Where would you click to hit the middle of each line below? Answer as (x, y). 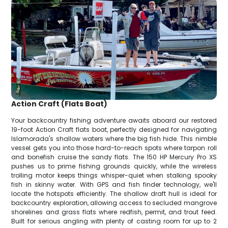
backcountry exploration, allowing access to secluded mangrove (114, 203)
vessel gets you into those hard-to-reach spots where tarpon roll (114, 148)
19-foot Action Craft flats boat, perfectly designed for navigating (114, 129)
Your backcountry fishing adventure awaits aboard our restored (114, 120)
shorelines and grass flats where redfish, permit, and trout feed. (114, 212)
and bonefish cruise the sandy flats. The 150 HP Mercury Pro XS (114, 157)
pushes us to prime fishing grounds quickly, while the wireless (114, 166)
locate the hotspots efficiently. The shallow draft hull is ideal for (114, 193)
